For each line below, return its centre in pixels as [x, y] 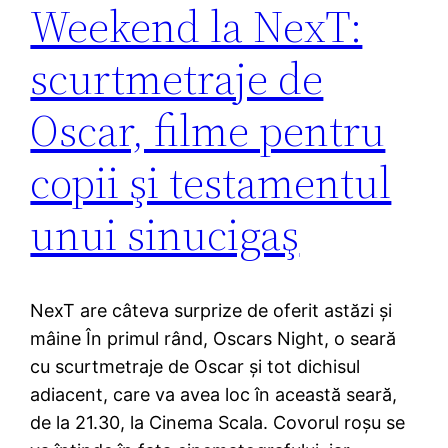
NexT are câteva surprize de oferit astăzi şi [211, 311]
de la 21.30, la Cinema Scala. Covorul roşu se [218, 423]
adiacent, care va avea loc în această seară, [214, 395]
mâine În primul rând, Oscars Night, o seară [213, 339]
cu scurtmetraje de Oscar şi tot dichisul [195, 367]
